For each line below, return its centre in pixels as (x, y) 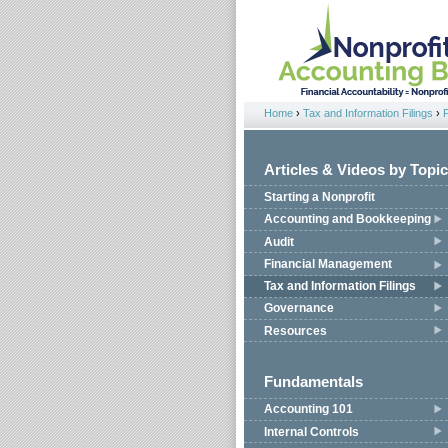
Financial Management (328, 263)
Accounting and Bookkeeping (347, 219)
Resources (295, 330)
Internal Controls (311, 431)
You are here (303, 125)
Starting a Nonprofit (319, 197)
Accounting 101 (308, 409)
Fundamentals (313, 382)
